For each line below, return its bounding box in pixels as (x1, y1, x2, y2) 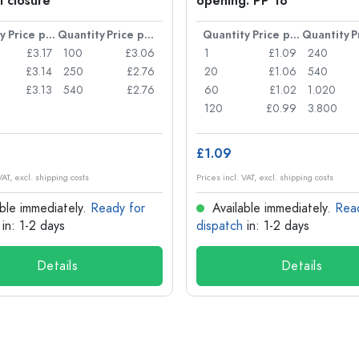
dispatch (196, 217, 243, 235)
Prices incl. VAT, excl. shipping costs (196, 171, 333, 184)
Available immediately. (208, 200, 335, 217)
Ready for (91, 200, 145, 217)
